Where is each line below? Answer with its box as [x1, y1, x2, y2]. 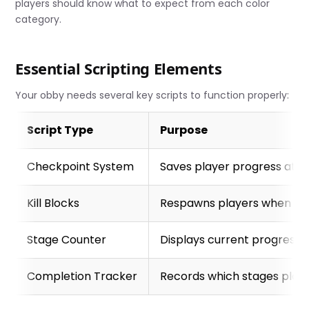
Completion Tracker [27, 268, 138, 284]
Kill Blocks [27, 195, 80, 211]
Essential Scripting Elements [15, 57, 222, 79]
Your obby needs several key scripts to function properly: [15, 88, 290, 102]
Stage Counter [27, 231, 107, 248]
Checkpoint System [27, 158, 134, 175]
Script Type [27, 121, 94, 138]
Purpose [160, 121, 208, 138]
